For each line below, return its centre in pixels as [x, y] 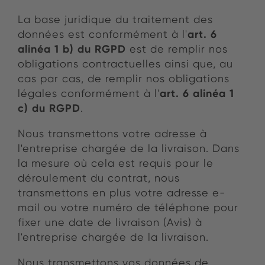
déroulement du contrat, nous [99, 178]
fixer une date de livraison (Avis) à [110, 222]
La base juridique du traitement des [115, 20]
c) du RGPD [49, 108]
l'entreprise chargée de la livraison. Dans [129, 148]
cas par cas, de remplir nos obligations [124, 79]
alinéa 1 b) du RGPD [72, 49]
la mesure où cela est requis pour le [116, 163]
